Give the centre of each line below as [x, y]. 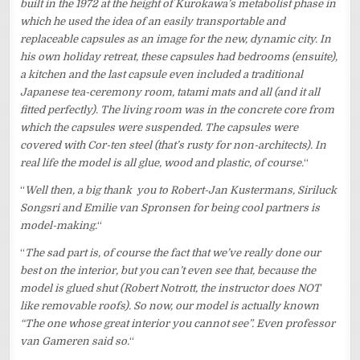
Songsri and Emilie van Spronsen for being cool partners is [170, 207]
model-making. [59, 225]
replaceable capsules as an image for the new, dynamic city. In [176, 39]
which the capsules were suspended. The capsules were [160, 127]
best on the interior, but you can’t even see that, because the [168, 270]
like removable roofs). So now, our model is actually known [170, 305]
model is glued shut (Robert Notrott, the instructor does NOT [171, 288]
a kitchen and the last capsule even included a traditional [162, 74]
